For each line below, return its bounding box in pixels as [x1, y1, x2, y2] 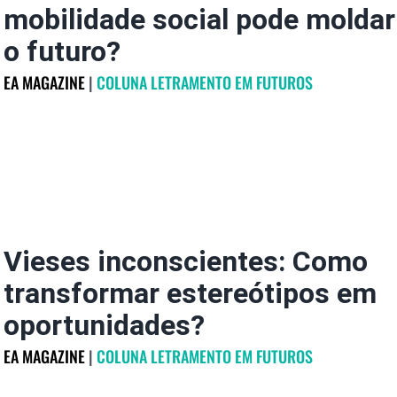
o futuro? [3, 35, 121, 68]
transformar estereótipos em [3, 276, 377, 310]
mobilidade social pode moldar [3, 3, 395, 36]
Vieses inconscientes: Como [3, 245, 368, 278]
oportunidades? [3, 308, 205, 342]
